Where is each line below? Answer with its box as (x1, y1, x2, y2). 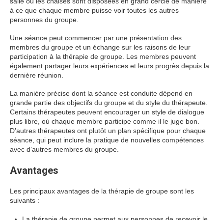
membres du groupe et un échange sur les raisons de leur (10, 43, 191, 51)
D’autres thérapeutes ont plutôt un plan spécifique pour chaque (10, 127, 206, 135)
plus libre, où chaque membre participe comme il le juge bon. (10, 117, 199, 125)
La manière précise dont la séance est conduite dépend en (10, 89, 192, 97)
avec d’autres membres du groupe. (10, 145, 119, 153)
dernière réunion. (10, 71, 63, 79)
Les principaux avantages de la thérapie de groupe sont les (10, 187, 194, 195)
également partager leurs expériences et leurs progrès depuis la (10, 62, 209, 70)
